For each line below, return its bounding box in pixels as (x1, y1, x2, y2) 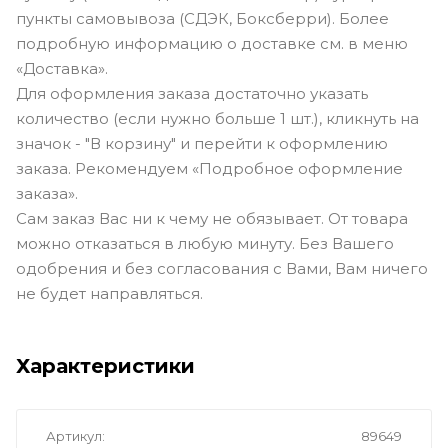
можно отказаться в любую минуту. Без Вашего (16, 233, 394, 253)
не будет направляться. (16, 283, 203, 303)
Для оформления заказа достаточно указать (16, 83, 368, 103)
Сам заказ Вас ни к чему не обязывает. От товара (16, 208, 408, 228)
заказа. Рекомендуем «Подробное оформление (16, 158, 403, 178)
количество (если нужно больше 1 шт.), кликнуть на (16, 108, 419, 128)
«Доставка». (16, 58, 108, 78)
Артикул (46, 427, 102, 444)
